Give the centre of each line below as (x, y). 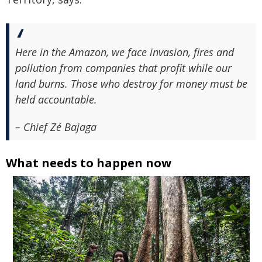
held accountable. (56, 99)
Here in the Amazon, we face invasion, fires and (125, 52)
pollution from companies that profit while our (123, 68)
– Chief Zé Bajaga (56, 127)
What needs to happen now (89, 163)
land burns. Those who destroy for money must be (131, 83)
